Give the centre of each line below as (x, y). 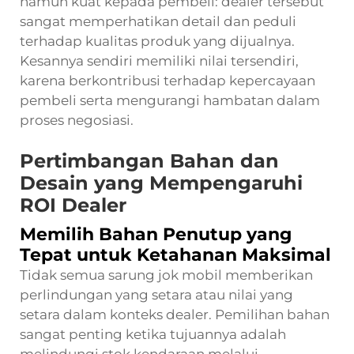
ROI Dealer (73, 205)
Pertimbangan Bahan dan (149, 160)
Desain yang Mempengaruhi (161, 183)
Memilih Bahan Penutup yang (156, 234)
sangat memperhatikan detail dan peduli (158, 21)
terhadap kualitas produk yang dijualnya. (157, 41)
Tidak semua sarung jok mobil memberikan (166, 275)
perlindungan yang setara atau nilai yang (156, 294)
